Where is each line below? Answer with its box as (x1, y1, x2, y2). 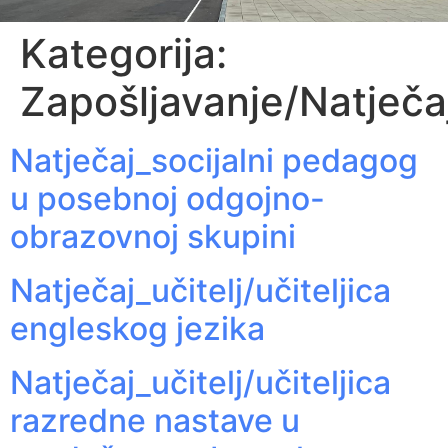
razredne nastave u (10, 401, 300, 440)
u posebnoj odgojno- (10, 179, 325, 218)
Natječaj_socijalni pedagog (10, 141, 418, 180)
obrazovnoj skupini (10, 217, 296, 256)
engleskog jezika (10, 309, 265, 348)
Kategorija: (20, 29, 227, 78)
